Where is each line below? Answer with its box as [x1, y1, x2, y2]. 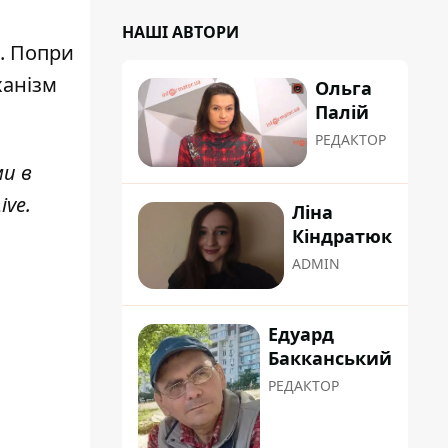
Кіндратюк [292, 224, 392, 249]
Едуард [268, 322, 334, 347]
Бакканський [268, 346, 392, 371]
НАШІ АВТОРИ [122, 21, 239, 43]
